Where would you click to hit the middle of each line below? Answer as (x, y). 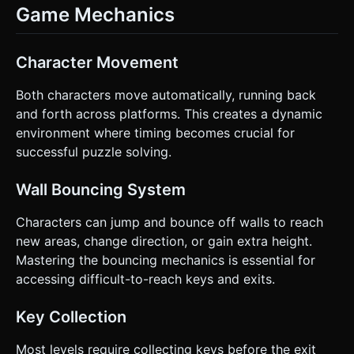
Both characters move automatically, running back (166, 94)
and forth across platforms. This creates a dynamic (169, 113)
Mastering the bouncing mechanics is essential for (166, 260)
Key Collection (71, 316)
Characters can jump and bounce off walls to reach (169, 222)
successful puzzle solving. (94, 151)
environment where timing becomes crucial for (155, 132)
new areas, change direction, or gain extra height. (164, 241)
